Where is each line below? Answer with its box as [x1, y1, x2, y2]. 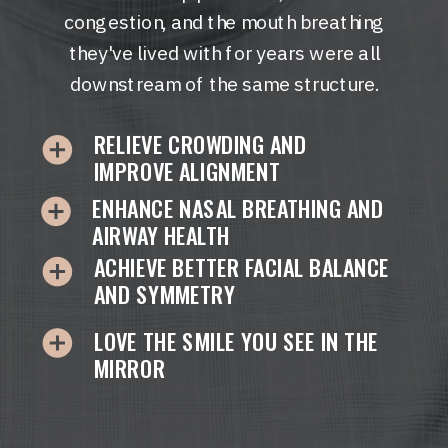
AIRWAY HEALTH [92, 218, 230, 252]
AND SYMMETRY [93, 277, 236, 311]
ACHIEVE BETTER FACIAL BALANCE [93, 250, 390, 285]
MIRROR [93, 351, 166, 385]
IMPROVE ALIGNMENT [93, 153, 281, 188]
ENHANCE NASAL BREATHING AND [92, 191, 384, 226]
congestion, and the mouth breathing [64, 9, 386, 35]
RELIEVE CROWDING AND [93, 127, 307, 161]
